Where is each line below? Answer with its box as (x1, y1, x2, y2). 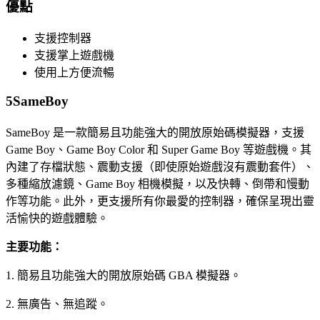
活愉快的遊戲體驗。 (6, 211, 109, 224)
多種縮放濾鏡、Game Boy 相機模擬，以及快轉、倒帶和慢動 (6, 177, 309, 190)
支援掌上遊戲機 (34, 49, 114, 62)
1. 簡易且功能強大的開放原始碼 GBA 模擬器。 (6, 269, 241, 281)
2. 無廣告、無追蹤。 (6, 297, 109, 310)
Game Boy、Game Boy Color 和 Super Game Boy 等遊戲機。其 (6, 143, 311, 156)
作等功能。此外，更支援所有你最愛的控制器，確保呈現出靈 (6, 194, 314, 207)
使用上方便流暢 (34, 66, 114, 79)
